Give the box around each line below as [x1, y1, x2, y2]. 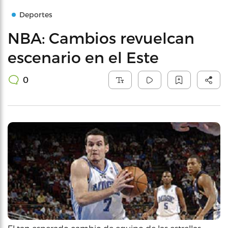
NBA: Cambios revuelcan [8, 28, 194, 47]
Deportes [19, 10, 52, 19]
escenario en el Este [8, 48, 159, 66]
